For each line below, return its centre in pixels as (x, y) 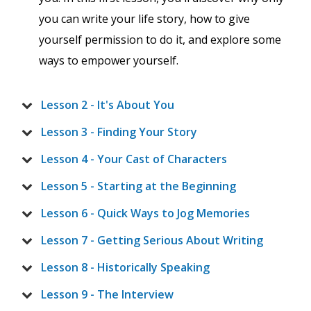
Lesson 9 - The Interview (107, 295)
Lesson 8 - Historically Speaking (125, 268)
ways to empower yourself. (109, 61)
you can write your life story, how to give (144, 19)
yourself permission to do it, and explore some (160, 40)
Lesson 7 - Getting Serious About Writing (152, 241)
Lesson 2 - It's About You (108, 105)
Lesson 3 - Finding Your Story (119, 132)
